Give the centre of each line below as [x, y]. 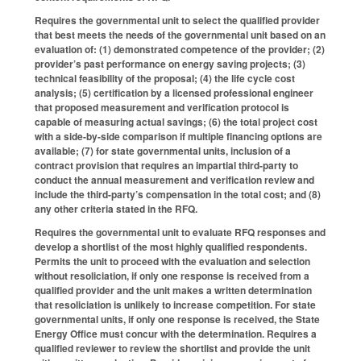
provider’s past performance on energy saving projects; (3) [170, 63]
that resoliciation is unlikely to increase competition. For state [175, 304]
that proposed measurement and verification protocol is [162, 107]
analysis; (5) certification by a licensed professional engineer [174, 92]
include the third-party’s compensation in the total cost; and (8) [178, 194]
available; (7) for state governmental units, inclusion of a [163, 150]
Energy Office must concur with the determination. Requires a [176, 333]
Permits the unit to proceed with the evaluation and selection [172, 261]
